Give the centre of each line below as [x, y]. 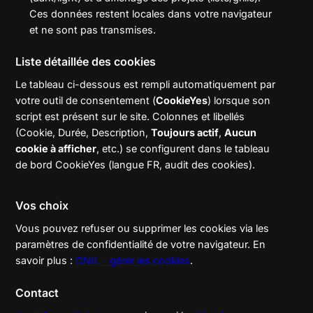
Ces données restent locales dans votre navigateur [150, 13]
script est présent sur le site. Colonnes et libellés [130, 117]
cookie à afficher [56, 149]
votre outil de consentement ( [86, 101]
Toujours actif [185, 133]
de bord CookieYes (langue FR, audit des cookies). [136, 165]
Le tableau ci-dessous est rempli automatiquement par [146, 85]
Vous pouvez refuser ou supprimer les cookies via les [143, 228]
